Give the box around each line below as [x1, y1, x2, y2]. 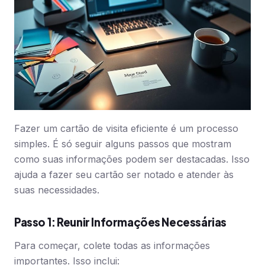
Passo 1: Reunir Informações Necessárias [14, 215, 227, 229]
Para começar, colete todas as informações [14, 240, 210, 251]
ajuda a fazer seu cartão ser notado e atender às [14, 169, 234, 180]
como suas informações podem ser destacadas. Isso [14, 153, 250, 165]
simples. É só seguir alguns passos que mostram [14, 138, 231, 150]
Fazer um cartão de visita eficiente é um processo [14, 122, 238, 134]
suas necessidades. [14, 184, 99, 196]
